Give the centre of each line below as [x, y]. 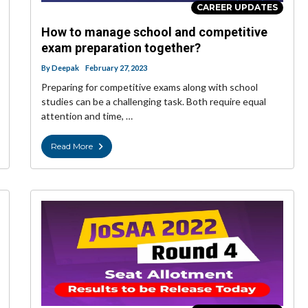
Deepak [65, 67]
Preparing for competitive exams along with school [150, 87]
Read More [72, 146]
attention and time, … [87, 115]
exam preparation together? [121, 47]
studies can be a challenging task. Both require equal [154, 101]
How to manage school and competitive [154, 32]
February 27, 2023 [116, 67]
